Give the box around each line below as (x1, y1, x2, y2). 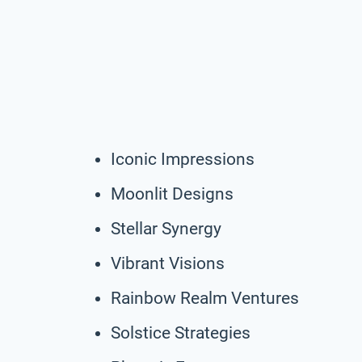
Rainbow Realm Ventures (111, 288, 299, 308)
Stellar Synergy (111, 218, 221, 238)
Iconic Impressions (111, 149, 255, 169)
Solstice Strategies (111, 322, 250, 343)
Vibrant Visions (111, 253, 225, 273)
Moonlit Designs (111, 183, 234, 204)
